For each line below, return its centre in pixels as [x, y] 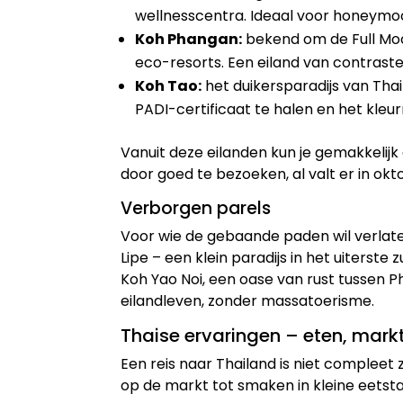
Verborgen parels [196, 209]
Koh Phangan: [189, 40]
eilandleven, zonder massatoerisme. [248, 301]
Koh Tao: [169, 86]
